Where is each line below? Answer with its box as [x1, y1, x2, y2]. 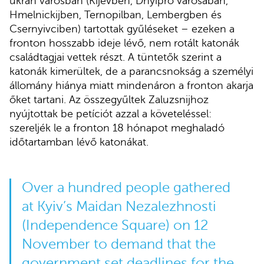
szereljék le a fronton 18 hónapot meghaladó [9, 122, 225, 134]
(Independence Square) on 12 [21, 217, 209, 233]
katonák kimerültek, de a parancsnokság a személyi [9, 65, 253, 78]
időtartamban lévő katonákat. [9, 136, 148, 148]
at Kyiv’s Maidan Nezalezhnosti [21, 198, 216, 214]
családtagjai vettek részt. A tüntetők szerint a [9, 51, 222, 64]
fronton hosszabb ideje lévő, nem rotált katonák [9, 37, 239, 49]
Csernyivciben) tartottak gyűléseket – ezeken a [9, 23, 235, 35]
